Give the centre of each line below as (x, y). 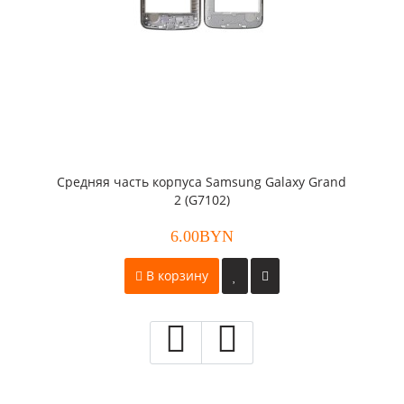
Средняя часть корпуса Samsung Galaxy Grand (202, 182)
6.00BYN (202, 236)
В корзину (175, 275)
